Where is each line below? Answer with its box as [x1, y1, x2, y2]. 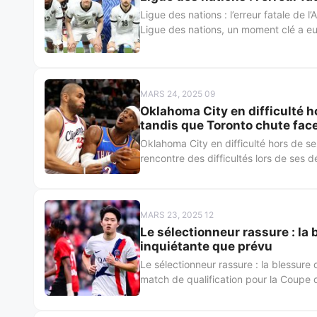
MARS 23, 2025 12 [139, 209, 214, 221]
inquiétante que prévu [139, 239, 272, 254]
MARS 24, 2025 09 [139, 88, 215, 99]
